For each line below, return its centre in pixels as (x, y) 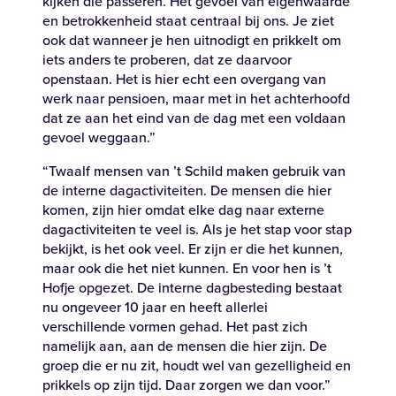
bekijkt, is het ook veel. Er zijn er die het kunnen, (193, 249)
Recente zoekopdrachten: (92, 187)
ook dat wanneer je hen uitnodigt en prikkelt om (192, 40)
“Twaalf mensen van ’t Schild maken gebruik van (194, 171)
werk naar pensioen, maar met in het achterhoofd (196, 99)
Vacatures (214, 187)
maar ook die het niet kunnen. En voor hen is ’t (187, 268)
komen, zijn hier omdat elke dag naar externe (183, 210)
